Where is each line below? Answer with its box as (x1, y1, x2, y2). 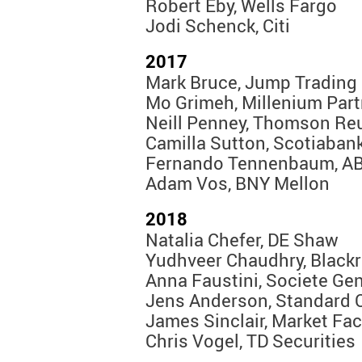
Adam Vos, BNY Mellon (145, 171, 330, 196)
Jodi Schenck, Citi (145, 14, 290, 38)
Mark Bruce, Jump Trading (145, 70, 357, 95)
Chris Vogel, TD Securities (145, 329, 356, 353)
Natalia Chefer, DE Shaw (145, 228, 339, 252)
